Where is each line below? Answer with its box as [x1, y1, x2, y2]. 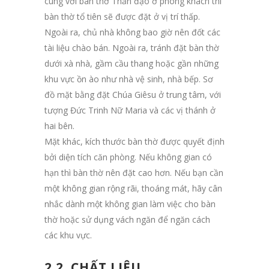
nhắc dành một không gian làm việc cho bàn [44, 198, 216, 210]
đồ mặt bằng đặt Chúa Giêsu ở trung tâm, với [44, 88, 221, 100]
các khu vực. [44, 229, 92, 241]
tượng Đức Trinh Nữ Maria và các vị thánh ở [44, 104, 216, 116]
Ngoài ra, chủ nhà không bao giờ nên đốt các [44, 26, 220, 38]
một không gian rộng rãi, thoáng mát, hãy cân [44, 182, 222, 194]
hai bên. [44, 119, 74, 131]
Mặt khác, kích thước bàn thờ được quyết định [44, 135, 225, 147]
